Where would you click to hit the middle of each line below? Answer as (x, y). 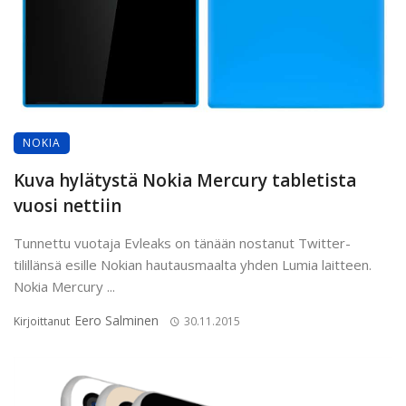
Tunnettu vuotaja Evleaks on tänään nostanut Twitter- (182, 243)
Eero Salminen (116, 321)
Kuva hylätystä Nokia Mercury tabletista (185, 181)
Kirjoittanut (43, 322)
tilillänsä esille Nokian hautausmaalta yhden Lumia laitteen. (193, 265)
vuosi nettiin (68, 206)
